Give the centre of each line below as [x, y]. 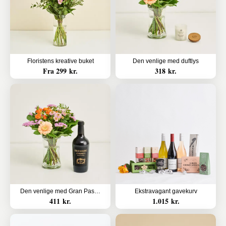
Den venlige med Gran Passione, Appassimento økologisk [97, 191]
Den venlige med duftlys [166, 61]
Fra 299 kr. [60, 71]
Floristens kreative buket [60, 61]
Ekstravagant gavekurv [166, 191]
